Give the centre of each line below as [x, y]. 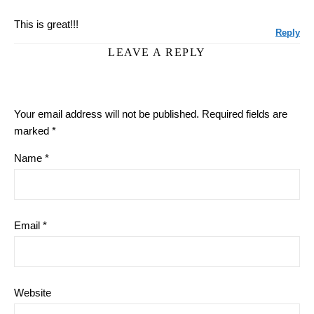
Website [33, 293]
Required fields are [245, 114]
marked [33, 131]
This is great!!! [46, 24]
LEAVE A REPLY [157, 52]
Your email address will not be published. [107, 114]
